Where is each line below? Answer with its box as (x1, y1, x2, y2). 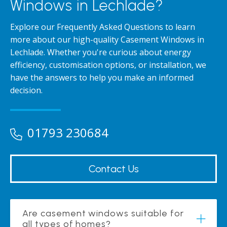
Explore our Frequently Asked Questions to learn (10, 21, 195, 32)
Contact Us (88, 163, 139, 175)
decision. (10, 85, 43, 96)
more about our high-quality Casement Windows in (10, 34, 204, 45)
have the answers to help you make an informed (10, 72, 194, 83)
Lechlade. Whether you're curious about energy (10, 47, 191, 58)
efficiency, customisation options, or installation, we (10, 59, 206, 70)
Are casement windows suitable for (22, 208, 184, 219)
